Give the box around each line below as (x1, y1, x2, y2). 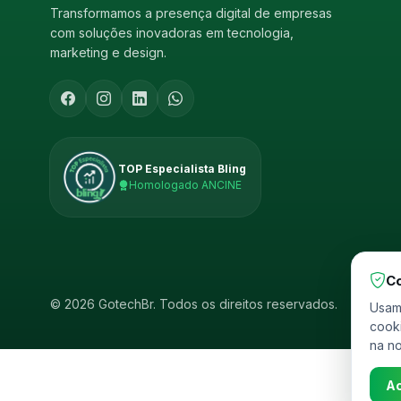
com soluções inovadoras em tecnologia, (50, 25, 294, 40)
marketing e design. (50, 45, 166, 60)
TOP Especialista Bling (118, 162, 246, 175)
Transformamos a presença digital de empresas (50, 5, 332, 21)
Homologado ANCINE (129, 178, 242, 192)
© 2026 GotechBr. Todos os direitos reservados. (50, 296, 337, 311)
